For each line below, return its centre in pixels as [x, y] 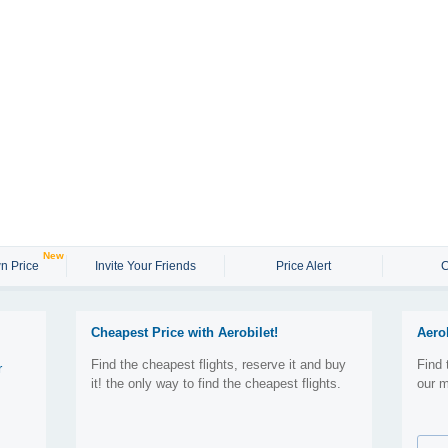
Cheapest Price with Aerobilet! [184, 333]
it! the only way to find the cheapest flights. [215, 384]
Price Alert [304, 266]
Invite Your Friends [145, 266]
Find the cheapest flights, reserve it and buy [218, 365]
